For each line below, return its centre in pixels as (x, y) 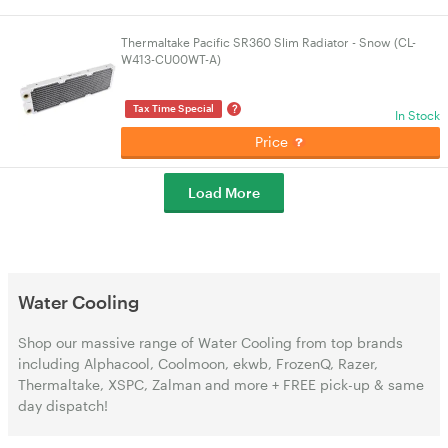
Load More (224, 192)
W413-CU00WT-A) (171, 59)
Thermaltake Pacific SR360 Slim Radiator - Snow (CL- (269, 42)
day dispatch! (63, 405)
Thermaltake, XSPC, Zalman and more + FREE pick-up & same (221, 384)
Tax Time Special (174, 108)
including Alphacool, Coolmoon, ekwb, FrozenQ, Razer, (198, 363)
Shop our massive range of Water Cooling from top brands (210, 342)
